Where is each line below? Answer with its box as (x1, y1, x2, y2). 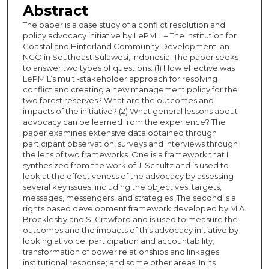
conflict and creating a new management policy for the (22, 84, 238, 94)
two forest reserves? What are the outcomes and (22, 95, 214, 105)
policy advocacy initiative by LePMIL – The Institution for (22, 30, 237, 40)
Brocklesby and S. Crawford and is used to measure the (22, 214, 238, 224)
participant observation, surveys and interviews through (22, 138, 238, 148)
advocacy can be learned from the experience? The (22, 116, 226, 127)
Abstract (22, 1, 88, 19)
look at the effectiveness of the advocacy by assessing (22, 171, 234, 181)
